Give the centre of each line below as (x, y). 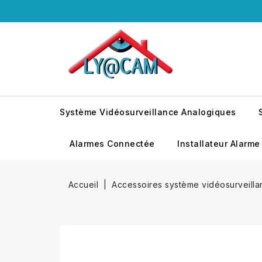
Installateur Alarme (219, 144)
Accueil (83, 185)
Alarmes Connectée (112, 144)
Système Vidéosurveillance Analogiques (148, 112)
